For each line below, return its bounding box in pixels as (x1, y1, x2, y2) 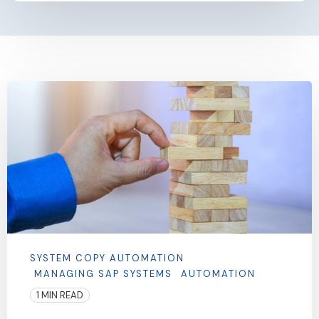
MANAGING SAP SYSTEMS (34, 268, 172, 281)
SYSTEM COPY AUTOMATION (30, 252, 184, 265)
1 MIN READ (36, 289, 83, 302)
